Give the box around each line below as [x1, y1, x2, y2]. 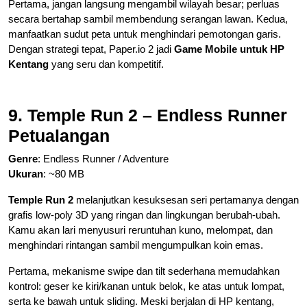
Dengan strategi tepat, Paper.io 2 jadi [8, 42, 174, 55]
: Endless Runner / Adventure [38, 152, 169, 164]
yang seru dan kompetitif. [49, 58, 164, 70]
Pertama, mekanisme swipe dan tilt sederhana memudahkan [8, 265, 280, 277]
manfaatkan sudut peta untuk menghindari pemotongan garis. [8, 27, 281, 40]
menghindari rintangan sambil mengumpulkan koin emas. [8, 238, 263, 251]
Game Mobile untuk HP [174, 42, 284, 55]
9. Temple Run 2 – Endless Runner [8, 105, 287, 125]
